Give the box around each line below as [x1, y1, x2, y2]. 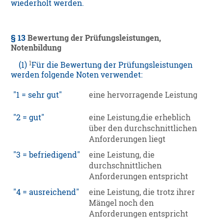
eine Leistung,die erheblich [89, 112, 191, 123]
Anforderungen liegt [89, 134, 166, 144]
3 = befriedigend [16, 150, 78, 160]
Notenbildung [11, 43, 62, 53]
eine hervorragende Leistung [89, 90, 198, 100]
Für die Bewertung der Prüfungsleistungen [31, 60, 193, 70]
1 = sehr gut [16, 90, 59, 100]
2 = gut [16, 112, 42, 123]
